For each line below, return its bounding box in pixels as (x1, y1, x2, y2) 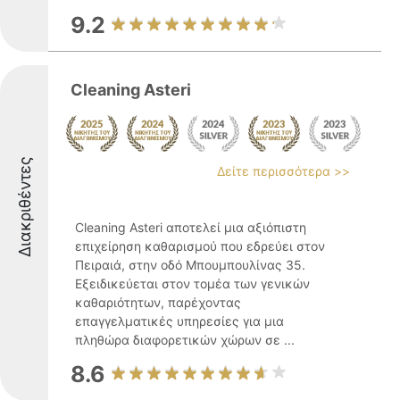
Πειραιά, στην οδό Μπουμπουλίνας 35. (75, 257, 305, 272)
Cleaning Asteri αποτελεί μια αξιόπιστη (75, 220, 306, 235)
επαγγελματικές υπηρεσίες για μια (75, 313, 284, 329)
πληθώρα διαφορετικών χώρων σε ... (75, 332, 295, 347)
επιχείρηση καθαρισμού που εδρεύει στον (75, 238, 325, 254)
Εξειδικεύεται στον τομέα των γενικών (75, 276, 310, 291)
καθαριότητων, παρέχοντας (75, 295, 241, 310)
